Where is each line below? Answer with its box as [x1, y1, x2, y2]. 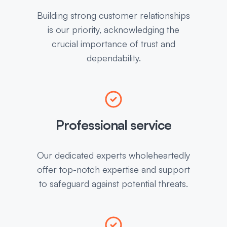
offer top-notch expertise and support [37, 164, 190, 175]
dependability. [86, 52, 141, 64]
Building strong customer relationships [37, 10, 190, 21]
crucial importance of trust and [52, 38, 175, 50]
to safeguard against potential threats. [39, 178, 188, 190]
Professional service [55, 117, 172, 133]
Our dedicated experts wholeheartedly [37, 149, 190, 161]
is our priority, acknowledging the [48, 24, 179, 35]
